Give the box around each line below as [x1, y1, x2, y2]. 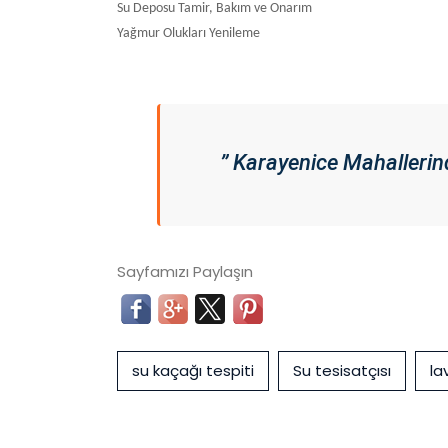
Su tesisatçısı [293, 360, 391, 382]
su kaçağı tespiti [132, 360, 254, 382]
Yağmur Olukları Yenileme [117, 26, 263, 42]
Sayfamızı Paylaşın [117, 261, 253, 283]
